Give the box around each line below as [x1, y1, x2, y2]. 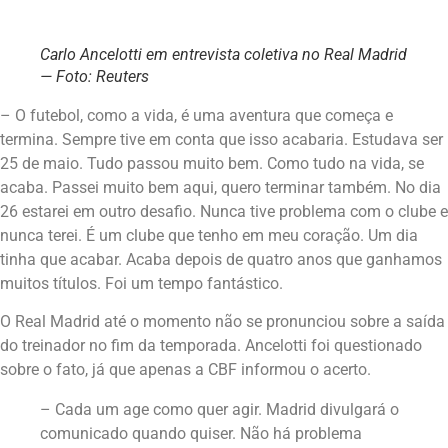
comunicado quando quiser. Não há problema [40, 424, 362, 444]
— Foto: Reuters [40, 66, 149, 86]
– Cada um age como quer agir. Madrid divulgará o [40, 400, 399, 420]
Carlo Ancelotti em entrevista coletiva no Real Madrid [40, 44, 407, 64]
